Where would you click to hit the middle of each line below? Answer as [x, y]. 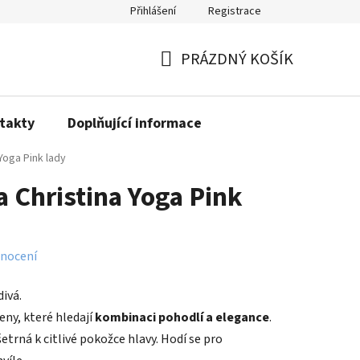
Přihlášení [153, 11]
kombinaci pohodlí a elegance [182, 318]
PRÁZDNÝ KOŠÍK [237, 59]
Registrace [235, 11]
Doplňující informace [135, 123]
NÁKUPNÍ [192, 78]
